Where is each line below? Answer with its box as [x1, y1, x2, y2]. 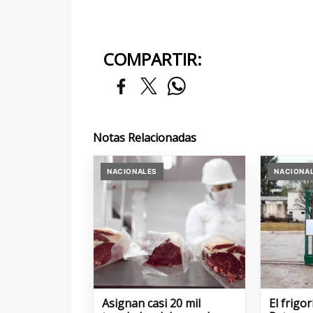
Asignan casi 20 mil [102, 295, 201, 311]
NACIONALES [107, 166, 157, 175]
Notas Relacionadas [93, 129, 196, 145]
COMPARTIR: [103, 47, 202, 71]
